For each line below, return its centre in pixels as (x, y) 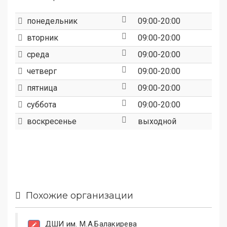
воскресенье (50, 122)
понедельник (50, 21)
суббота (40, 105)
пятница (40, 88)
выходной (157, 122)
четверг (40, 71)
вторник (41, 38)
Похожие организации (77, 196)
